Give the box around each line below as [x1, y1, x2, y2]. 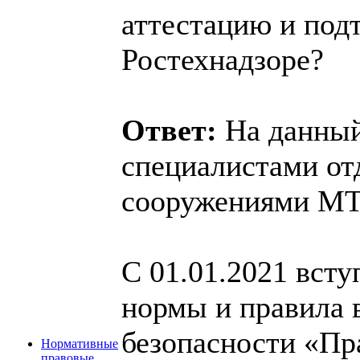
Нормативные [41, 337, 118, 350]
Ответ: [121, 112, 225, 147]
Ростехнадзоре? [121, 42, 324, 76]
